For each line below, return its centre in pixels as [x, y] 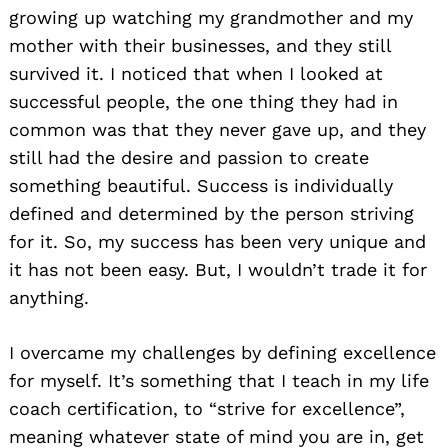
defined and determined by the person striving [211, 213]
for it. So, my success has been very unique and [217, 241]
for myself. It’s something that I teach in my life [219, 380]
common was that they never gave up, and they [217, 129]
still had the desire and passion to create [189, 157]
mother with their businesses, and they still [200, 45]
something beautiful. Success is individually [201, 185]
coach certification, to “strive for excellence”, [207, 408]
